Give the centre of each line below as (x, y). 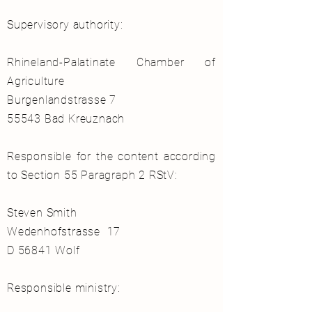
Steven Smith (42, 213)
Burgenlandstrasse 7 (62, 100)
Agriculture (36, 81)
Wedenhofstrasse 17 (64, 232)
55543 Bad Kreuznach (66, 119)
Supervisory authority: (65, 25)
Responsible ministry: (64, 288)
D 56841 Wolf (44, 251)
